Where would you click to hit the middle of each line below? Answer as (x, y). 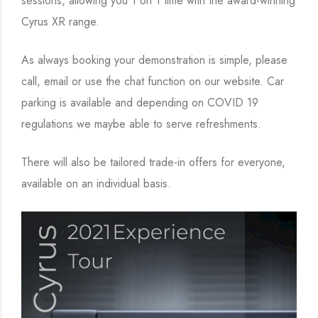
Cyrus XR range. (60, 22)
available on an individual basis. (96, 183)
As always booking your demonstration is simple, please (154, 60)
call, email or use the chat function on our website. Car (153, 81)
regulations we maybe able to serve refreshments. (141, 124)
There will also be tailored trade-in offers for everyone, (153, 162)
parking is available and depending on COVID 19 (140, 103)
